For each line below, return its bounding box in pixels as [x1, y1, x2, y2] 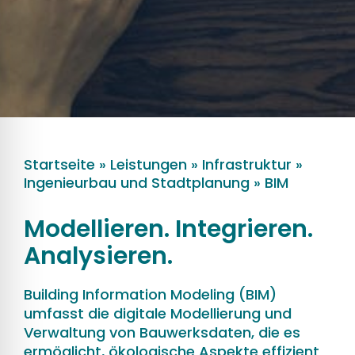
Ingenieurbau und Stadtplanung [24, 173, 250, 193]
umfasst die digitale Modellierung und [24, 303, 292, 323]
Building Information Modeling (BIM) [24, 284, 277, 304]
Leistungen [110, 155, 187, 174]
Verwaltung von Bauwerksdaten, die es [24, 323, 300, 342]
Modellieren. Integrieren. [24, 212, 313, 246]
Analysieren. [24, 239, 173, 273]
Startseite [24, 155, 95, 174]
